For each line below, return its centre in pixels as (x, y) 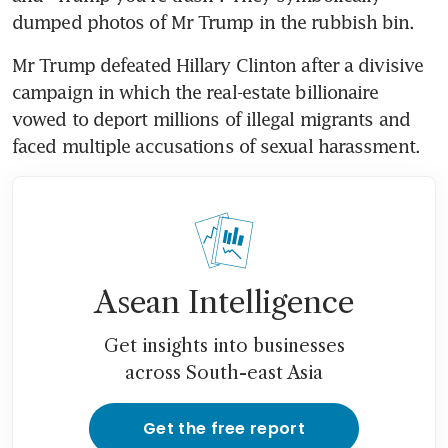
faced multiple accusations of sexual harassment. (216, 145)
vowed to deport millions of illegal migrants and (211, 118)
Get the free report (224, 428)
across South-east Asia (224, 372)
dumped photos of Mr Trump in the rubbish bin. (213, 21)
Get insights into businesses (224, 345)
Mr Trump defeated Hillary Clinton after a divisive (218, 64)
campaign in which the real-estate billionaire (195, 91)
